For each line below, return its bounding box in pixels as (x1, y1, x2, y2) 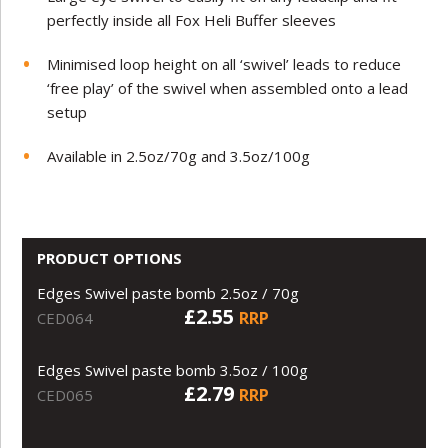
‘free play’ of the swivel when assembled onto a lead (47, 77, 409, 98)
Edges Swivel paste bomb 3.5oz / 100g (37, 359, 309, 380)
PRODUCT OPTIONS (37, 247, 183, 268)
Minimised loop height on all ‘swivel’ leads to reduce (47, 53, 402, 74)
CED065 (37, 384, 94, 405)
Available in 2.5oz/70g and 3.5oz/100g (47, 145, 311, 166)
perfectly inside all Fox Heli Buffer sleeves (47, 9, 337, 30)
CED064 (37, 307, 94, 328)
